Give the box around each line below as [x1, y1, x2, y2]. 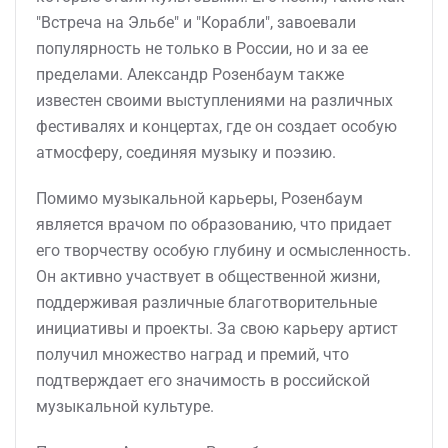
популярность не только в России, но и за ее [36, 39, 368, 58]
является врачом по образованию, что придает [36, 215, 392, 234]
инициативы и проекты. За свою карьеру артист [36, 319, 398, 338]
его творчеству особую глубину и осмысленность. [36, 241, 411, 260]
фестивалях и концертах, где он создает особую [36, 117, 397, 136]
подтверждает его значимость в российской [36, 371, 370, 390]
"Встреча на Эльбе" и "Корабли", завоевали [36, 13, 356, 32]
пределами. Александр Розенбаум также [36, 65, 344, 84]
